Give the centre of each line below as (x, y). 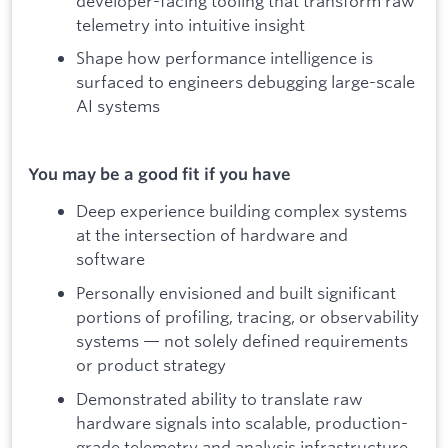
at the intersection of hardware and (212, 235)
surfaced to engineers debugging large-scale (245, 82)
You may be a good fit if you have (159, 173)
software (110, 259)
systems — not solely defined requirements (242, 340)
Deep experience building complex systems (241, 211)
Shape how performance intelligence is (224, 58)
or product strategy (151, 364)
